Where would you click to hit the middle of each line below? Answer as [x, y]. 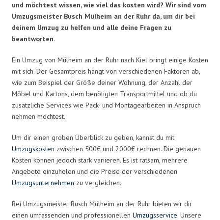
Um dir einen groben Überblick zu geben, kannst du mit [93, 137]
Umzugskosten [33, 149]
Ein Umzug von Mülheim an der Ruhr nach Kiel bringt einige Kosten [110, 60]
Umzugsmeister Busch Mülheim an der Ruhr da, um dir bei [103, 16]
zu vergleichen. [98, 182]
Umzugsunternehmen [43, 182]
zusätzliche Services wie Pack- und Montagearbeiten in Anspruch [106, 105]
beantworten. [33, 39]
